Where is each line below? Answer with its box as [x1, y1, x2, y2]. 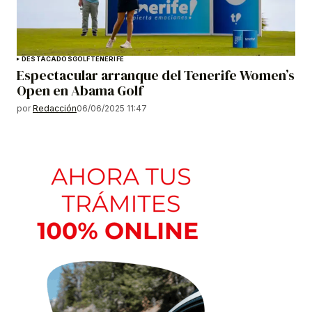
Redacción [33, 103, 77, 114]
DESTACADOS [22, 55, 72, 63]
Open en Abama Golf [17, 81, 143, 101]
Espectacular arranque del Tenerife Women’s [17, 65, 295, 86]
